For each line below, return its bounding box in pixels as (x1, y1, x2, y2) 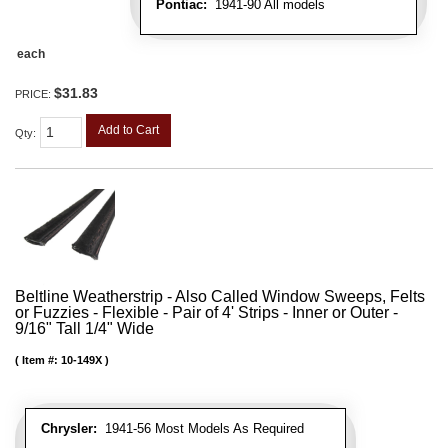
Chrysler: (41, 420, 97, 436)
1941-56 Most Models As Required (97, 420, 304, 436)
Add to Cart (98, 122, 159, 137)
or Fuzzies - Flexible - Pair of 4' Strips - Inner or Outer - (15, 303, 398, 321)
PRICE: (15, 87, 54, 100)
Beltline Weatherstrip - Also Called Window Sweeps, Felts (15, 287, 425, 305)
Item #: (22, 353, 61, 366)
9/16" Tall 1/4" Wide (15, 319, 154, 337)
